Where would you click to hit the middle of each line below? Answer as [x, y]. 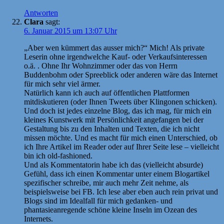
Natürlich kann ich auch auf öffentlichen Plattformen [107, 92]
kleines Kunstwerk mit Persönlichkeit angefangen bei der [114, 119]
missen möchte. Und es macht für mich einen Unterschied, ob [121, 137]
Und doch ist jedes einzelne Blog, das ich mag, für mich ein [118, 110]
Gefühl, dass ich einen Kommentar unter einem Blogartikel [117, 173]
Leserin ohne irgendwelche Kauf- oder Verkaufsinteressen [115, 56]
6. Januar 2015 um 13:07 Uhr [70, 30]
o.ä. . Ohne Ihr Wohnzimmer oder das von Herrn [101, 65]
